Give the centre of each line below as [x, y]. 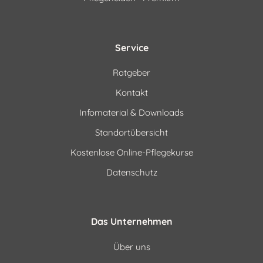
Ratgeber [131, 73]
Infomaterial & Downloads [131, 113]
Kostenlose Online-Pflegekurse [131, 153]
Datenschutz [131, 173]
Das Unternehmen [131, 222]
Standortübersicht [131, 133]
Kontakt [131, 93]
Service [131, 47]
